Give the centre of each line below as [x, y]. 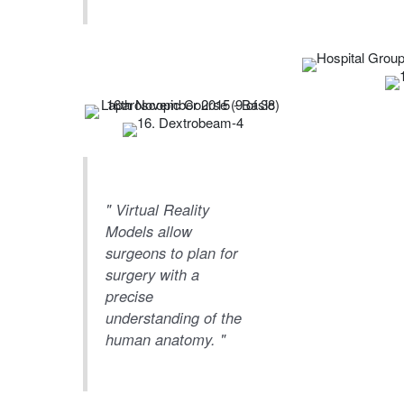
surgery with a [152, 275]
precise [129, 296]
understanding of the [173, 318]
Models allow [148, 231]
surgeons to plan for [171, 253]
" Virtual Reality [157, 210]
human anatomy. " [165, 340]
